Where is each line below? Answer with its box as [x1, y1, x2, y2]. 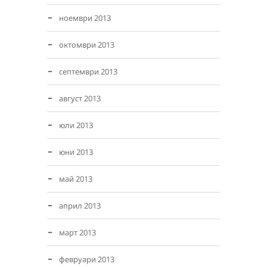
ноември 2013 [59, 13, 111, 23]
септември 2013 [59, 66, 117, 77]
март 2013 [59, 227, 96, 238]
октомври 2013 [59, 39, 114, 50]
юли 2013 [59, 120, 93, 131]
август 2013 [59, 93, 101, 104]
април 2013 [59, 200, 101, 211]
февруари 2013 [59, 254, 114, 265]
